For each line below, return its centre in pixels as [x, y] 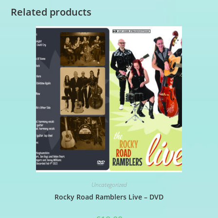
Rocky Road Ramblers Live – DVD [109, 197]
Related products [51, 12]
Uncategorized [109, 184]
